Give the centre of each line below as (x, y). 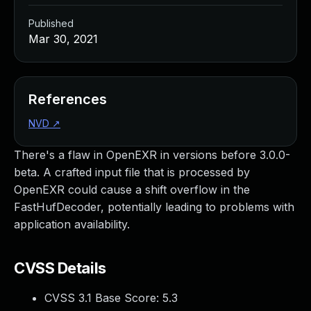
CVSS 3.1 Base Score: (103, 298)
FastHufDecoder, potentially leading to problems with (154, 207)
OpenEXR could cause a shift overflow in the (132, 190)
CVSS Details (60, 268)
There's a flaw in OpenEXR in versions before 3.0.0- (152, 155)
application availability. (72, 224)
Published (51, 23)
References (68, 99)
